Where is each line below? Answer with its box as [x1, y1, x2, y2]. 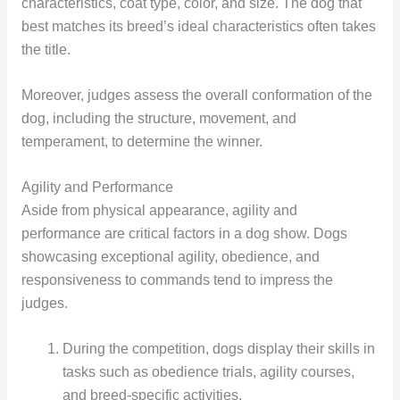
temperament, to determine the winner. [21, 134, 262, 150]
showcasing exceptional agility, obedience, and [21, 249, 320, 265]
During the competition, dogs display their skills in [62, 340, 376, 356]
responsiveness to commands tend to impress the [21, 272, 333, 288]
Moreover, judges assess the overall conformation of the [21, 87, 372, 104]
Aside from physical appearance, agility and [21, 203, 297, 219]
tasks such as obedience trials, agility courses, [62, 363, 355, 379]
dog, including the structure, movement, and [21, 111, 296, 127]
